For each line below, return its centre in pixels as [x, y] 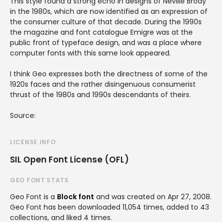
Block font [76, 196]
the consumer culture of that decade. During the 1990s [106, 22]
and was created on [131, 196]
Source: [23, 115]
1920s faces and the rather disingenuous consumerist [103, 84]
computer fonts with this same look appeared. [90, 53]
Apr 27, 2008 [189, 196]
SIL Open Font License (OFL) [69, 159]
